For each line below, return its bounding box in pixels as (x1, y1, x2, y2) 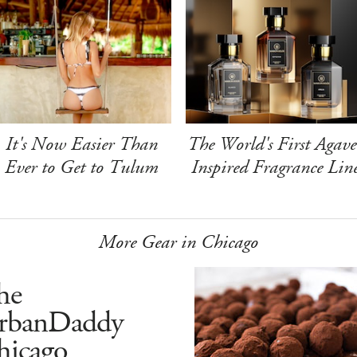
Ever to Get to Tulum (5, 154, 159, 180)
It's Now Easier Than (6, 131, 159, 157)
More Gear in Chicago (99, 229, 258, 255)
